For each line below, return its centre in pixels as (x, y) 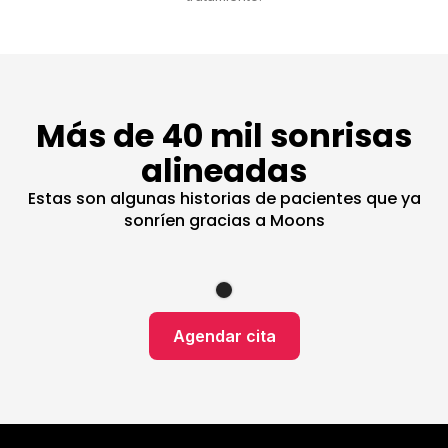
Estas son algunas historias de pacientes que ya (224, 199)
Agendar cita (224, 336)
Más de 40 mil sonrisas (224, 136)
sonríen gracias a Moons (224, 221)
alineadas (224, 171)
